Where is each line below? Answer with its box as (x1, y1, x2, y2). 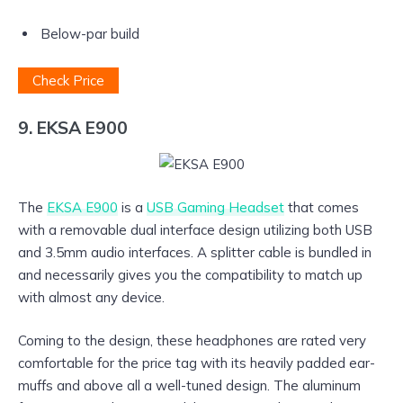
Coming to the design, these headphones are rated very (18, 332, 366, 350)
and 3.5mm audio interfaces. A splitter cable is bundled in (18, 244, 372, 262)
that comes (284, 199, 359, 217)
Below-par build (40, 24, 139, 42)
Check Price (32, 71, 104, 89)
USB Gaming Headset (147, 199, 284, 217)
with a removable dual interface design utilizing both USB (18, 221, 372, 239)
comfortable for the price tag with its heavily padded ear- (18, 354, 375, 372)
